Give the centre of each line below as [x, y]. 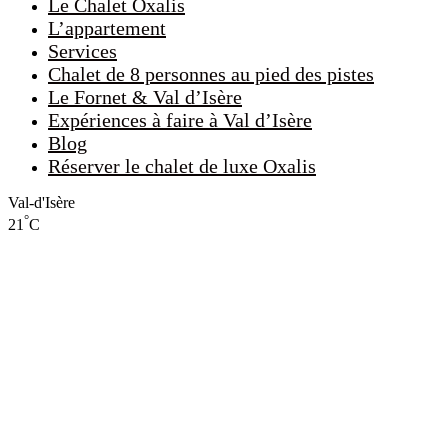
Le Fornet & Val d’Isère [145, 97]
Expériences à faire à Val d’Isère [180, 120]
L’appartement [107, 28]
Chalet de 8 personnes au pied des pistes [211, 74]
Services [82, 51]
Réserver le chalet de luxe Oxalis [182, 166]
